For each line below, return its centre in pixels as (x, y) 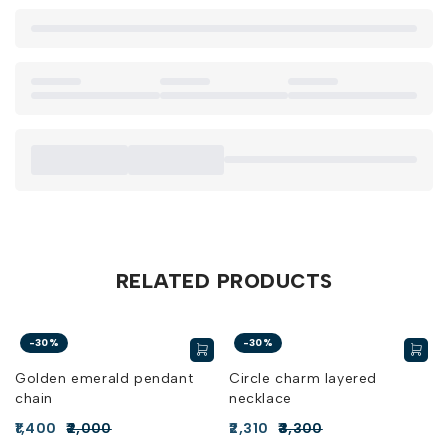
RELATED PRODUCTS (224, 280)
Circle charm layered (303, 378)
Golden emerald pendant (104, 378)
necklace (260, 398)
